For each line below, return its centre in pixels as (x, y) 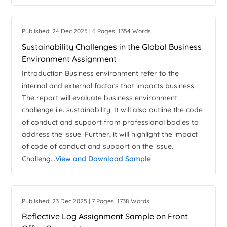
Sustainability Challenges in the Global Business (112, 47)
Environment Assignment (69, 59)
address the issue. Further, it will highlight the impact (110, 135)
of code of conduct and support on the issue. (98, 147)
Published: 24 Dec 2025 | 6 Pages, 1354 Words (87, 31)
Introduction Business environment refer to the (101, 74)
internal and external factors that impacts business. (109, 86)
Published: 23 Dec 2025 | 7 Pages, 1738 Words (86, 201)
